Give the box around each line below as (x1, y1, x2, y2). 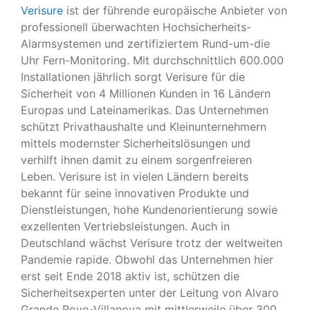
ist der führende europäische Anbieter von (63, 3, 287, 17)
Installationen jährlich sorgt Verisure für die (21, 69, 245, 84)
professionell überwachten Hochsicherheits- (21, 19, 251, 34)
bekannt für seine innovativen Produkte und (21, 185, 249, 200)
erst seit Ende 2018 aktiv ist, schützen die (21, 268, 239, 283)
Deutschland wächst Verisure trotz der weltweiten (21, 235, 282, 250)
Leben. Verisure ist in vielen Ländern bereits (21, 169, 248, 183)
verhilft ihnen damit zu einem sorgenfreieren (21, 152, 252, 167)
